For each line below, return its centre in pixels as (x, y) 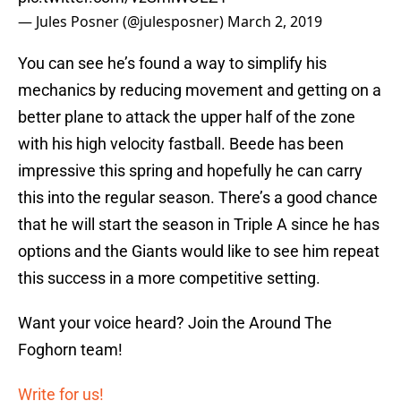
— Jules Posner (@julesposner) (123, 22)
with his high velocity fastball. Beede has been (181, 144)
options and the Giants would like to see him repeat (199, 252)
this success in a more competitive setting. (169, 278)
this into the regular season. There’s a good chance (198, 198)
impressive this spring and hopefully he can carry (190, 171)
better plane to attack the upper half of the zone (187, 117)
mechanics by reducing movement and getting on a (200, 90)
